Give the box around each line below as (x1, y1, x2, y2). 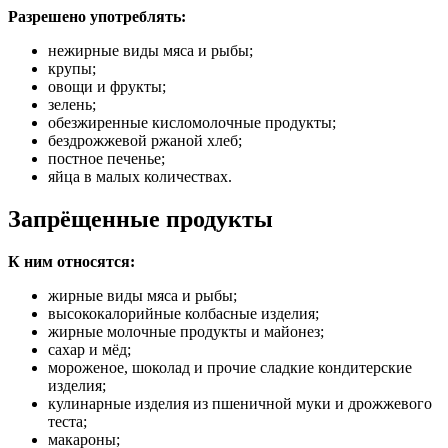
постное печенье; (48, 149, 165, 167)
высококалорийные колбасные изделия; (48, 304, 319, 322)
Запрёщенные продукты (8, 205, 273, 232)
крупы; (48, 59, 96, 77)
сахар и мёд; (48, 340, 131, 358)
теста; (48, 412, 87, 430)
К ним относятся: (8, 252, 135, 270)
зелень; (48, 95, 96, 113)
